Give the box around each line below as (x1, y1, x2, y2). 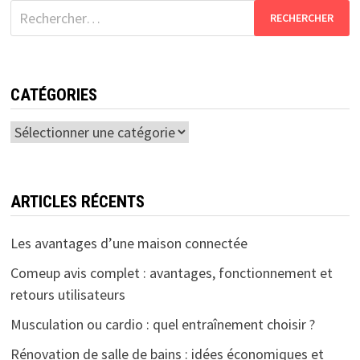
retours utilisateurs (10, 284, 125, 304)
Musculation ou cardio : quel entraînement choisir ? (10, 314, 315, 333)
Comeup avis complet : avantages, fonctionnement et (10, 263, 333, 282)
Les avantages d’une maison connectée (10, 233, 247, 252)
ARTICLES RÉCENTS (10, 191, 145, 211)
